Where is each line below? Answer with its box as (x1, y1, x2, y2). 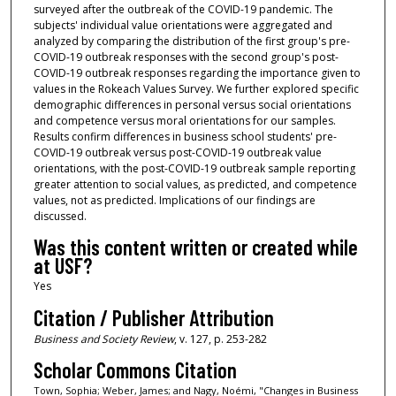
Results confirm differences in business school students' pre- (33, 128, 337, 144)
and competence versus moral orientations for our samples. (33, 112, 336, 128)
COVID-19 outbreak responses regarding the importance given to (33, 65, 361, 80)
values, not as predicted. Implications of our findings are (33, 192, 316, 208)
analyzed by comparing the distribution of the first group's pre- (33, 33, 350, 49)
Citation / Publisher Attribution (33, 304, 274, 331)
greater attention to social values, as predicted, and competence (33, 176, 357, 192)
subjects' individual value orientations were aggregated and (33, 17, 332, 33)
